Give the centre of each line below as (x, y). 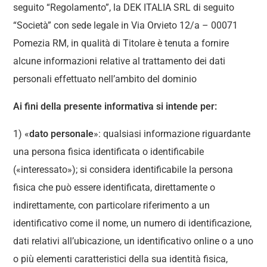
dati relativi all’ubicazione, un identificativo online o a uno (133, 241)
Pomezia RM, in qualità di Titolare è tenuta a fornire (121, 43)
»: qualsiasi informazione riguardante (172, 134)
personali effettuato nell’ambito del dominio (105, 79)
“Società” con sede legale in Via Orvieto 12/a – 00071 (126, 25)
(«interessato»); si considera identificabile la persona (123, 170)
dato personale (62, 134)
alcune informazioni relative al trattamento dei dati (119, 61)
